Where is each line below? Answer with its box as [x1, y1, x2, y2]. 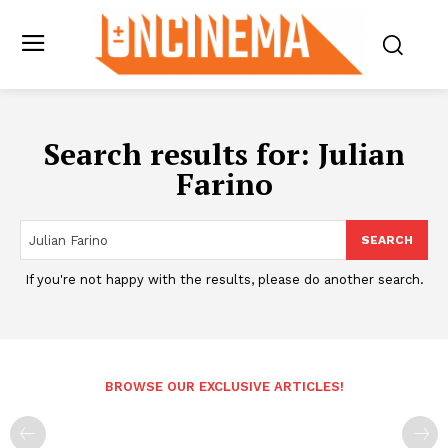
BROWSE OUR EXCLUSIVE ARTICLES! [104, 379, 344, 395]
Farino [175, 164, 273, 205]
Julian [317, 134, 405, 175]
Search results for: [43, 134, 318, 175]
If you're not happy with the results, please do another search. [24, 272, 424, 288]
